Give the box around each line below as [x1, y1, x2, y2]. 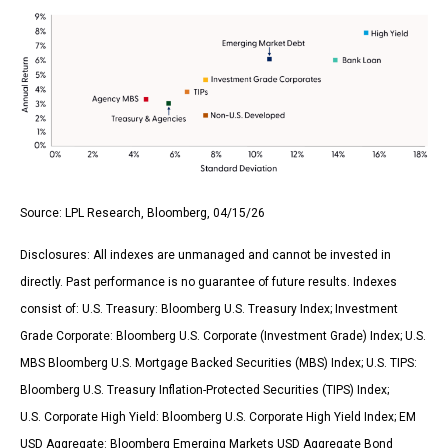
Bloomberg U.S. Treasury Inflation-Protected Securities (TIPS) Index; [20, 382, 389, 397]
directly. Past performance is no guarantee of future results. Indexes [20, 274, 397, 289]
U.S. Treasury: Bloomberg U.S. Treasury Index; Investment [82, 301, 398, 316]
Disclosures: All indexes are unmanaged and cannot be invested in [20, 247, 391, 262]
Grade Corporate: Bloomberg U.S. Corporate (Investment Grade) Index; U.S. [20, 328, 426, 343]
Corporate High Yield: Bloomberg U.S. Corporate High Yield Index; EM [44, 409, 416, 424]
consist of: [20, 301, 82, 316]
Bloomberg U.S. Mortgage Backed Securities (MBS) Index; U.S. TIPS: [48, 355, 417, 370]
